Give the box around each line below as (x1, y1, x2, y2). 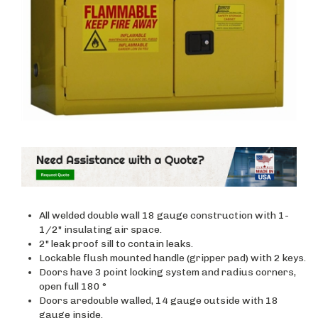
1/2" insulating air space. (39, 224, 162, 236)
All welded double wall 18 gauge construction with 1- (39, 209, 289, 222)
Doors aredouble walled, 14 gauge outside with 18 (39, 295, 278, 307)
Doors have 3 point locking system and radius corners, (39, 266, 296, 279)
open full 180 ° (39, 280, 106, 293)
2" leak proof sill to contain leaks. (39, 238, 193, 251)
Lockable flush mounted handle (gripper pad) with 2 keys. (39, 252, 306, 265)
